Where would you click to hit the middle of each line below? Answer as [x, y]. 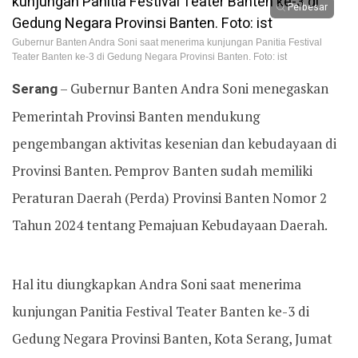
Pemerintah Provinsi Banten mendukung [136, 116]
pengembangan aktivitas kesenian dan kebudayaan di [174, 143]
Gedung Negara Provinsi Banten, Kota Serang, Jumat [172, 338]
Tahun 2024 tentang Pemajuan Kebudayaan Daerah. [170, 225]
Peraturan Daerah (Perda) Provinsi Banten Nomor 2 [169, 198]
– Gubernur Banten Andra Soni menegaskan [193, 88]
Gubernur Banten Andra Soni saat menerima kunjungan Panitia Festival [167, 42]
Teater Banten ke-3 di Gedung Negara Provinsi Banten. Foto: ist [149, 57]
